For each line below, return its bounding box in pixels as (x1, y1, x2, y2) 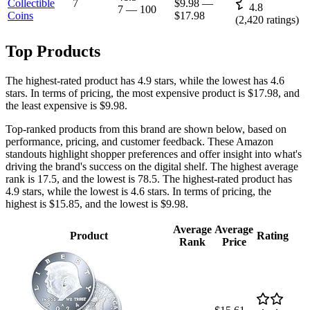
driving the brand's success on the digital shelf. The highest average (6, 160, 298, 172)
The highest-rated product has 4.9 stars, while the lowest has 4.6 (6, 74, 284, 86)
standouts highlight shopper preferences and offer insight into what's (6, 147, 302, 160)
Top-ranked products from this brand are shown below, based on (6, 122, 286, 135)
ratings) (264, 14, 299, 26)
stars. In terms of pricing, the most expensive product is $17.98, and (6, 86, 300, 99)
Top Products (6, 42, 100, 60)
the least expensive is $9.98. (6, 99, 127, 111)
